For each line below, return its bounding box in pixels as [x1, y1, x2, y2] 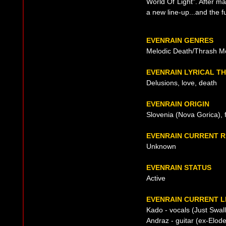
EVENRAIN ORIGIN [146, 100, 209, 108]
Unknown [146, 142, 176, 150]
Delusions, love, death [146, 79, 217, 87]
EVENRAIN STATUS [146, 163, 211, 172]
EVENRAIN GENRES [146, 36, 213, 44]
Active [146, 174, 165, 182]
